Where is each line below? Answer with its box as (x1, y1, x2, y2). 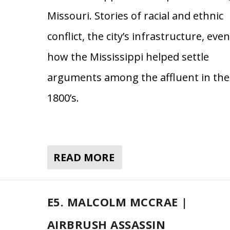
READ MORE (53, 150, 114, 164)
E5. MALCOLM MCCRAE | (47, 194, 188, 209)
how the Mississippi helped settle (47, 49, 209, 64)
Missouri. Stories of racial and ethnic (47, 8, 223, 23)
